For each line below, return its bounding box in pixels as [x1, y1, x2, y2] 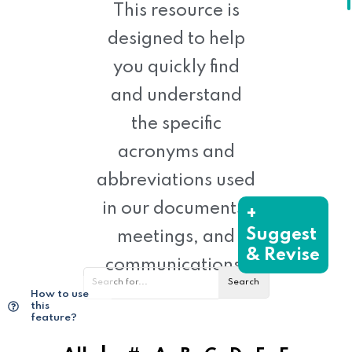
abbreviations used [97, 171, 255, 189]
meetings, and [117, 228, 235, 246]
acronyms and [117, 143, 235, 161]
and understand [110, 86, 242, 104]
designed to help [107, 30, 245, 48]
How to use [30, 289, 89, 299]
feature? [30, 313, 77, 323]
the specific [130, 115, 222, 133]
